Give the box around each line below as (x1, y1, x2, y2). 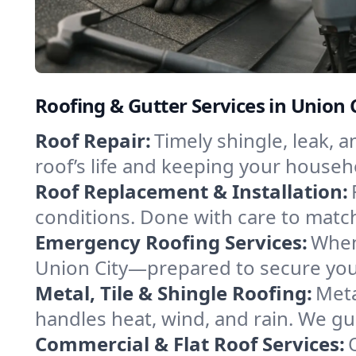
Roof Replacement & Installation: (35, 178, 348, 204)
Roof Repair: (35, 127, 151, 153)
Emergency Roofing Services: (35, 229, 308, 255)
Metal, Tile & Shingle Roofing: (35, 280, 312, 306)
